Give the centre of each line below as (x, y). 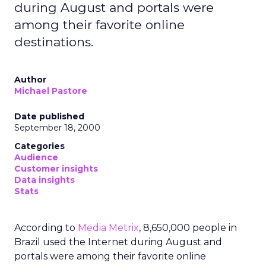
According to (46, 228)
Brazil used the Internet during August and (118, 242)
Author (30, 80)
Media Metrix (108, 228)
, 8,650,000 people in (188, 228)
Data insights (45, 180)
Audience (36, 157)
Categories (39, 146)
